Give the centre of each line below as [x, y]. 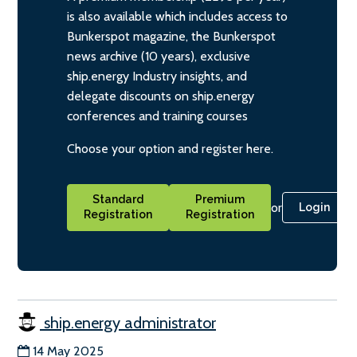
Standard [118, 200]
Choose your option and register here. [170, 149]
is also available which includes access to [177, 17]
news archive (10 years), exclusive [159, 57]
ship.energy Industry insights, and [157, 76]
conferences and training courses [157, 116]
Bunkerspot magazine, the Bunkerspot [171, 37]
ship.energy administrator [128, 322]
